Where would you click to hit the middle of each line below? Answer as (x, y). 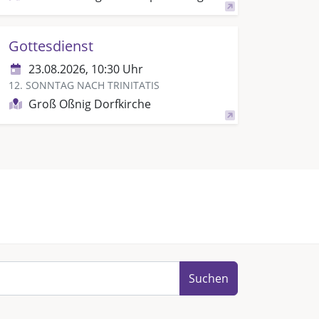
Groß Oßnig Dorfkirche (89, 104)
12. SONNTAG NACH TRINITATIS (84, 85)
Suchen (209, 278)
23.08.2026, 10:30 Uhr (85, 69)
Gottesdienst (51, 46)
